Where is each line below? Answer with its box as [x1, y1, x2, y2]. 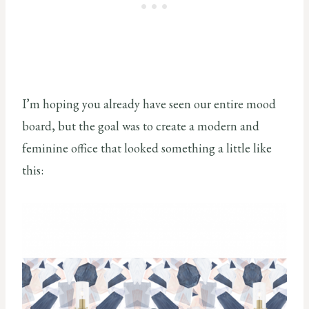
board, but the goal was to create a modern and [22, 117, 259, 134]
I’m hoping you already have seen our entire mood [22, 95, 276, 112]
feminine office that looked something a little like [22, 139, 272, 156]
